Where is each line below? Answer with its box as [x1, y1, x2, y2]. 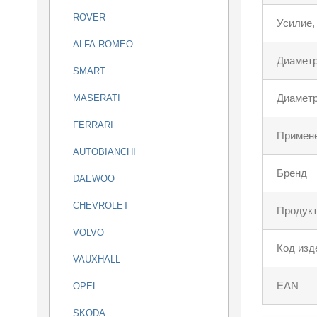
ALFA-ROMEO [73, 39, 133, 50]
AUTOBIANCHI [73, 146, 136, 157]
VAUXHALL [73, 254, 120, 265]
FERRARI [73, 120, 113, 130]
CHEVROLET [73, 200, 129, 211]
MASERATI [73, 93, 120, 103]
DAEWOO [73, 173, 115, 184]
